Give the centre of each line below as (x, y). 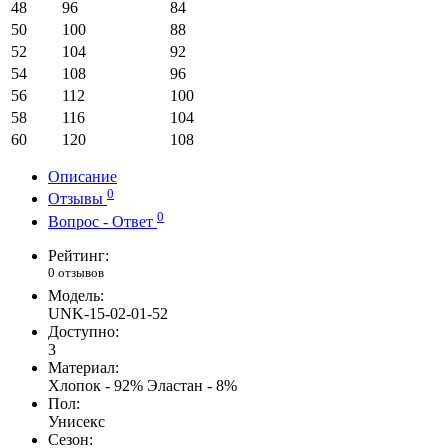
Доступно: (83, 331)
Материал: (83, 367)
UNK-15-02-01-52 (108, 313)
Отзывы (77, 199)
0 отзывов (76, 272)
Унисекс (76, 421)
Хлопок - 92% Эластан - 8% (142, 385)
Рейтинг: (78, 255)
